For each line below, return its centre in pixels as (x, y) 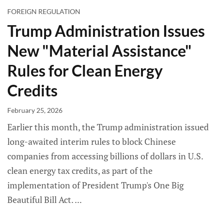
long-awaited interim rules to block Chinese (92, 142)
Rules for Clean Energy (85, 71)
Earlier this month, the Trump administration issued (108, 127)
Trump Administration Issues (106, 31)
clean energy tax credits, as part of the (80, 171)
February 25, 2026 (35, 110)
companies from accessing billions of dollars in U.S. (105, 156)
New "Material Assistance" (100, 51)
